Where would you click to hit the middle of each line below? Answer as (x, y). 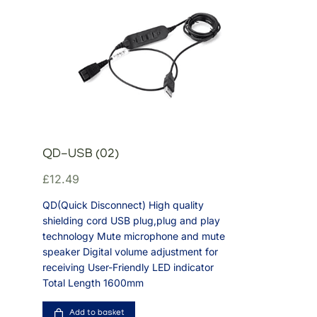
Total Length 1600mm (93, 282)
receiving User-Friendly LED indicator (128, 267)
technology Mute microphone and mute (134, 236)
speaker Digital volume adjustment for (130, 251)
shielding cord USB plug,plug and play (131, 220)
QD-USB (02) (81, 155)
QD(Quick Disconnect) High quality (123, 204)
